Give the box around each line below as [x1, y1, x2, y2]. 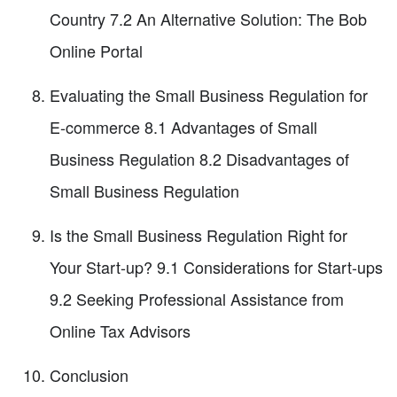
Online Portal [50, 39, 143, 63]
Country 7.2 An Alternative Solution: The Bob [50, 7, 367, 31]
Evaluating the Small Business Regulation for [50, 83, 368, 107]
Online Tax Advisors [50, 319, 191, 343]
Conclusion [50, 363, 128, 387]
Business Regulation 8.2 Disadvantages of [50, 147, 349, 171]
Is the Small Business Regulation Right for [50, 223, 347, 247]
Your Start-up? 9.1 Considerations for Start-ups [50, 255, 383, 279]
